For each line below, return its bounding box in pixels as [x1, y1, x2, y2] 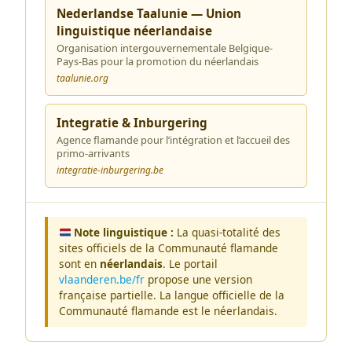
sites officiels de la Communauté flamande [59, 240, 278, 255]
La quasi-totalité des [174, 225, 281, 240]
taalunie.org [57, 71, 108, 85]
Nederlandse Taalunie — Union [57, 5, 241, 21]
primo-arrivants [57, 146, 130, 160]
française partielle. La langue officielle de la [59, 288, 284, 302]
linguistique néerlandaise [57, 23, 212, 38]
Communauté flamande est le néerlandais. [59, 303, 277, 318]
